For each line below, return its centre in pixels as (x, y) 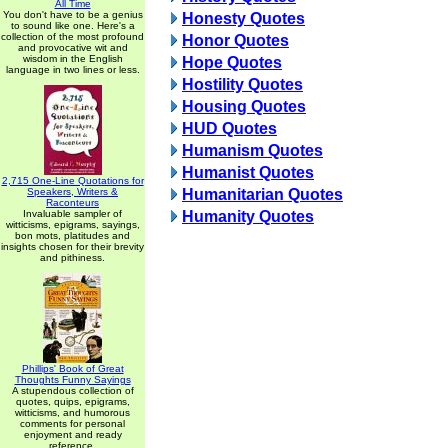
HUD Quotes (229, 128)
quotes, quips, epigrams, (72, 401)
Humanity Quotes (248, 216)
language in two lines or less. (72, 69)
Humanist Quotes (248, 172)
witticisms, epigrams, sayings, (72, 224)
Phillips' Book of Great (72, 368)
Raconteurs (72, 202)
